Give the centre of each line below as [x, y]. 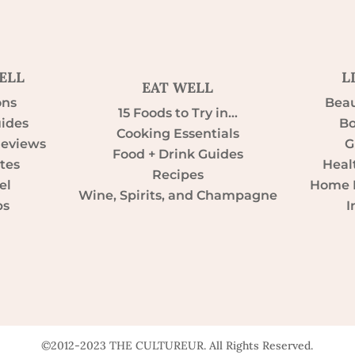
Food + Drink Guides [177, 154]
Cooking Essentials [177, 133]
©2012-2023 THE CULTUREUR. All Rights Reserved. [177, 345]
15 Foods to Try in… [177, 113]
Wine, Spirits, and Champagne [177, 195]
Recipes [177, 174]
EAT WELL [177, 87]
